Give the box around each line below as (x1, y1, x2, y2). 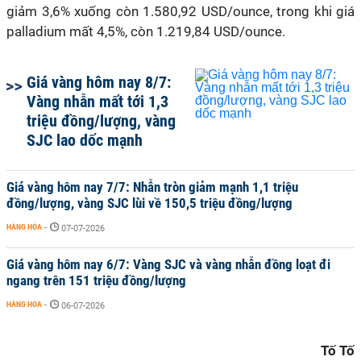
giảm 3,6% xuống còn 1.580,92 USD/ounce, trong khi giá (6, 3, 355, 19)
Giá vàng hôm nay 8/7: (27, 73, 171, 92)
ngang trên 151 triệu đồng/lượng (6, 272, 186, 288)
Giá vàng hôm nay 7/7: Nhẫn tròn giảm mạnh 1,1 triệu (6, 179, 298, 195)
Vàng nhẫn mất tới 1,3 (27, 92, 168, 111)
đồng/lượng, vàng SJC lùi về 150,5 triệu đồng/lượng (6, 195, 293, 211)
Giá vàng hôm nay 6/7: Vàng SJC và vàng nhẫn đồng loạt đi (6, 256, 330, 272)
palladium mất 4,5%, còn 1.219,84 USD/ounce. (6, 23, 285, 39)
